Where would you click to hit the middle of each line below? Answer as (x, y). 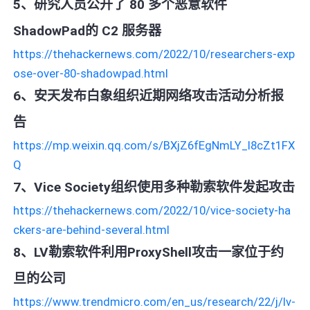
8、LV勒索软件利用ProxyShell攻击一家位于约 (149, 252)
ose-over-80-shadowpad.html (91, 73)
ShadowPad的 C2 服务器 (88, 30)
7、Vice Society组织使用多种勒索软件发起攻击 (154, 187)
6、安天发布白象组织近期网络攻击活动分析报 (149, 95)
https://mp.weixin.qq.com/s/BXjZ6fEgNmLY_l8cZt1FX (154, 145)
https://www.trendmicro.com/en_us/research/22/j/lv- (155, 301)
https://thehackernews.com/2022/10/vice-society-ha (152, 210)
